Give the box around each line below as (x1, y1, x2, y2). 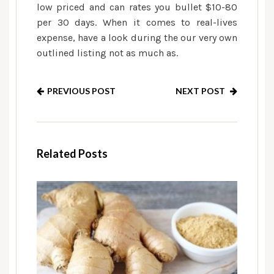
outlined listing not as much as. (37, 47, 178, 59)
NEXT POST (176, 86, 227, 96)
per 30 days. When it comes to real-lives (37, 17, 237, 28)
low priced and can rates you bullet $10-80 (37, 1, 237, 13)
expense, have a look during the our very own (37, 32, 237, 43)
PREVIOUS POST (47, 86, 116, 96)
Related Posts (37, 147, 108, 160)
